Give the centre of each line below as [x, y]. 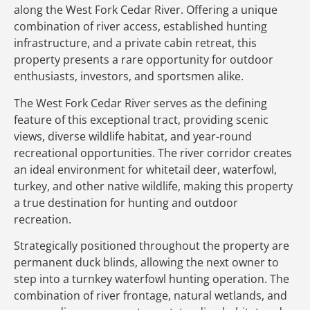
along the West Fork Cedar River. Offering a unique [146, 10]
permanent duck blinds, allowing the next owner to [146, 263]
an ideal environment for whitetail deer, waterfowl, [145, 169]
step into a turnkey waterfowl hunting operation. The [152, 279]
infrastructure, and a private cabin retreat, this [135, 43]
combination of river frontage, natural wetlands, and [151, 296]
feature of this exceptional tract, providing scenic [141, 119]
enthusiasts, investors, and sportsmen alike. [129, 76]
